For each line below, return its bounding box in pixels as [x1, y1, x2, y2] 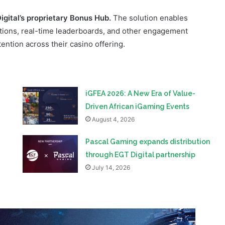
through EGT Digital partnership [85, 118, 196, 127]
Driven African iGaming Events [85, 70, 190, 78]
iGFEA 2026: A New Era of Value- [85, 57, 196, 65]
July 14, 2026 [92, 131, 131, 139]
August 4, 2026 [92, 83, 135, 91]
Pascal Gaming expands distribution [85, 105, 210, 114]
